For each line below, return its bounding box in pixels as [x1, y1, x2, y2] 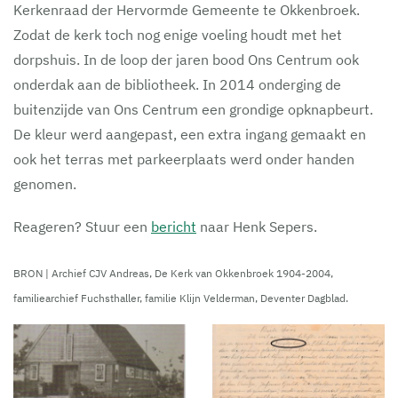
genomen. [13, 175, 76, 193]
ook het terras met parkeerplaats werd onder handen [13, 150, 354, 168]
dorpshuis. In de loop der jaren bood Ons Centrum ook [13, 51, 359, 68]
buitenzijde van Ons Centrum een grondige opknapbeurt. [13, 100, 373, 118]
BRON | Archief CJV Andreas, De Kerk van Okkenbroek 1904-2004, [13, 267, 333, 280]
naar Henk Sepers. [196, 218, 317, 235]
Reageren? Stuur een [13, 218, 151, 235]
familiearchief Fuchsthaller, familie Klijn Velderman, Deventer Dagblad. [13, 291, 348, 305]
